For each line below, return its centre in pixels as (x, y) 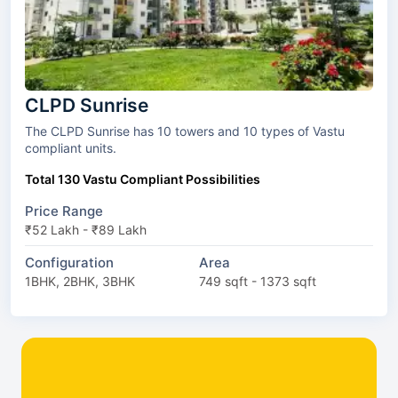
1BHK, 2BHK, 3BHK (80, 281)
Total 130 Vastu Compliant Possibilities (143, 179)
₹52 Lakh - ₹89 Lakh (86, 229)
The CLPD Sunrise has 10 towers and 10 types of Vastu (100, 131)
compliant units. (71, 147)
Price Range (64, 211)
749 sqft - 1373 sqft (258, 281)
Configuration (69, 262)
